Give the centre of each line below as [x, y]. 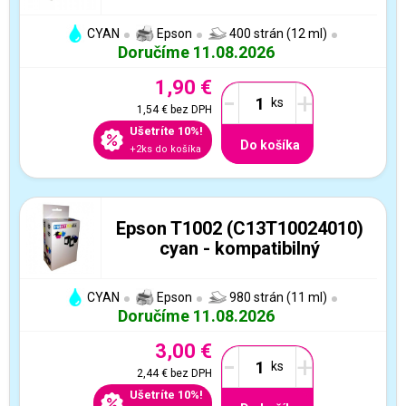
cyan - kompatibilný [239, 248]
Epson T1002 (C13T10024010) [239, 228]
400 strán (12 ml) [276, 34]
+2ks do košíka [165, 149]
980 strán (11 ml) [276, 297]
